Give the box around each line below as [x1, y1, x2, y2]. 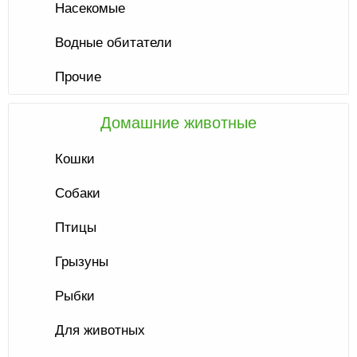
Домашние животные [100, 114, 257, 131]
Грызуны [55, 254, 108, 269]
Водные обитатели [55, 35, 172, 50]
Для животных [55, 323, 145, 338]
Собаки [55, 186, 100, 201]
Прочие [55, 69, 101, 84]
